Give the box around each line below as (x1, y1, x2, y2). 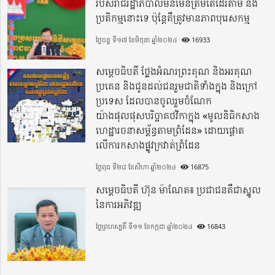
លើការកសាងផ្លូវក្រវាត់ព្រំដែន (96, 137, 201, 152)
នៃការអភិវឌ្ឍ (96, 197, 142, 211)
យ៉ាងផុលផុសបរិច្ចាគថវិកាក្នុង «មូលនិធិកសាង (96, 108, 260, 122)
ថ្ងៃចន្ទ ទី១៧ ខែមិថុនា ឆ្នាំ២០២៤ (96, 34, 178, 44)
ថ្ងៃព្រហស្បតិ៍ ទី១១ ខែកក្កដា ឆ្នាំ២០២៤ (96, 221, 193, 231)
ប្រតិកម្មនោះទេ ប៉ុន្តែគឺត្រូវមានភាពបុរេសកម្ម (96, 10, 250, 25)
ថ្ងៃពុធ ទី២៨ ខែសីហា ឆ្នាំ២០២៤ (96, 161, 177, 171)
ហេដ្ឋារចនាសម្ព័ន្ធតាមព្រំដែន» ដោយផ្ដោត (96, 123, 245, 137)
